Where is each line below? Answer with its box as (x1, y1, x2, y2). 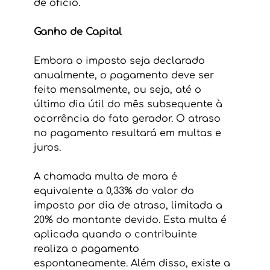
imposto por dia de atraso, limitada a (33, 199, 225, 211)
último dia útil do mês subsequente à (33, 98, 225, 110)
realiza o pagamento (33, 243, 142, 254)
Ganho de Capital (33, 26, 122, 37)
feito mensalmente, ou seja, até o (33, 84, 204, 95)
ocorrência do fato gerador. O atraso (33, 113, 224, 124)
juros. (33, 142, 64, 153)
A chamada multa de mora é (33, 171, 180, 182)
